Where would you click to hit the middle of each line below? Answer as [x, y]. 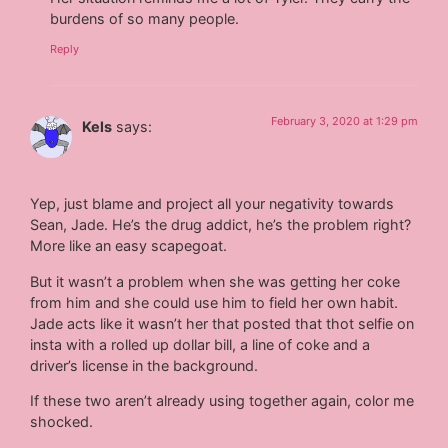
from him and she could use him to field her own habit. [214, 302]
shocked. [62, 421]
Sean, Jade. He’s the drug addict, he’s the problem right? [221, 225]
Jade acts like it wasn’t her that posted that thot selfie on [222, 323]
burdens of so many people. [145, 19]
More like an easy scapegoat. [129, 246]
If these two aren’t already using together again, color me [222, 400]
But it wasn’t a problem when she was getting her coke [215, 281]
